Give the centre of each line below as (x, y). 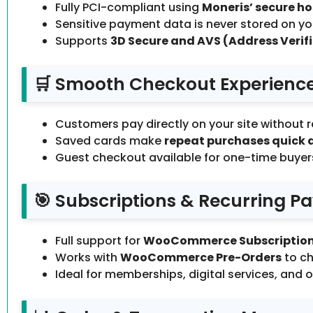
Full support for (99, 241)
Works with (88, 258)
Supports (83, 41)
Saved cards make (110, 141)
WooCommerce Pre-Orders (201, 258)
